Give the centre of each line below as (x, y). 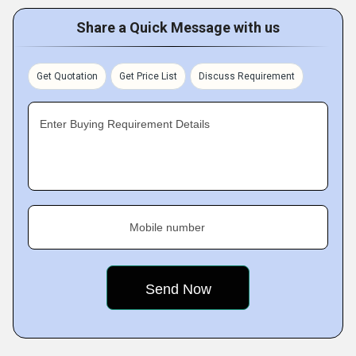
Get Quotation (67, 76)
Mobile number (167, 227)
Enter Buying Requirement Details (125, 124)
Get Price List (148, 76)
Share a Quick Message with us (178, 27)
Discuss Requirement (247, 76)
